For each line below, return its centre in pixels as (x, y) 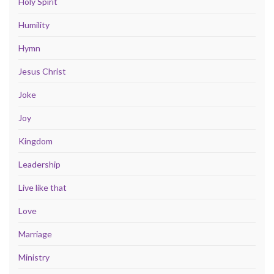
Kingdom (35, 141)
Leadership (39, 164)
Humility (34, 24)
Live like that (43, 187)
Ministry (34, 257)
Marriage (35, 234)
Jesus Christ (42, 71)
